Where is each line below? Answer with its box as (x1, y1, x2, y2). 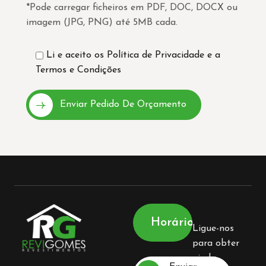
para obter (192, 239, 239, 248)
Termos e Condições (36, 65, 121, 75)
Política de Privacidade (107, 50, 204, 60)
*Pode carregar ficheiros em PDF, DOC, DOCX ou (26, 3, 237, 12)
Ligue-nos (192, 224, 234, 233)
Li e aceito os (46, 50, 107, 60)
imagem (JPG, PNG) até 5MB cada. (26, 18, 178, 27)
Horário (151, 217, 194, 229)
